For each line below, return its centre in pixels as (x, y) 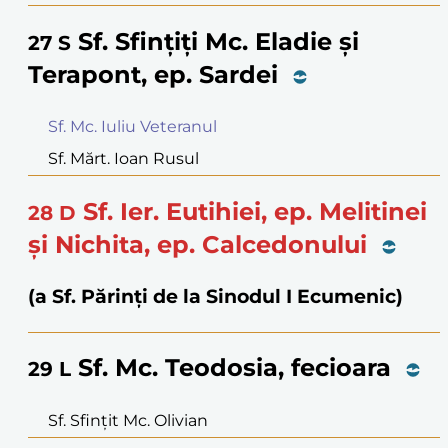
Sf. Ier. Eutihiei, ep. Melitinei (255, 211)
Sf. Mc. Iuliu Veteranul (132, 126)
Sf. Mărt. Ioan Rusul (123, 158)
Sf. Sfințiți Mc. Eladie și (218, 42)
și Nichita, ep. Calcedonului (197, 244)
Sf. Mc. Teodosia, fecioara (234, 368)
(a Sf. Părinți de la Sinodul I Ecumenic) (215, 296)
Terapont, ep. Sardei (153, 75)
